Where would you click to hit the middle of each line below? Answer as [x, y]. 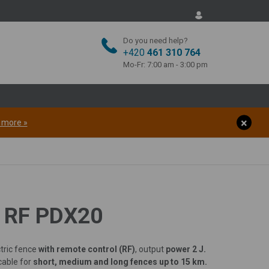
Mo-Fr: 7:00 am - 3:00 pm [165, 65]
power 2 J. [186, 249]
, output [150, 249]
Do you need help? [156, 41]
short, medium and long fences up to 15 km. [120, 261]
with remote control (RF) [86, 249]
